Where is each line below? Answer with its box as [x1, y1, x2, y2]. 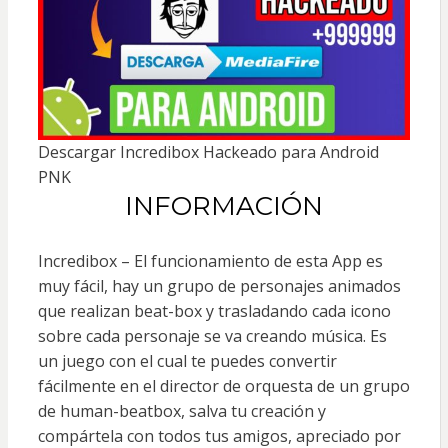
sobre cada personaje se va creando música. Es [37, 324, 387, 347]
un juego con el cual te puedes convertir [37, 349, 337, 372]
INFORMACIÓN [124, 189, 323, 222]
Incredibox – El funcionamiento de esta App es [37, 249, 383, 272]
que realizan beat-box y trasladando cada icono [37, 299, 391, 322]
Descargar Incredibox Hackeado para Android [37, 140, 379, 163]
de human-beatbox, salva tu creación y [37, 399, 326, 422]
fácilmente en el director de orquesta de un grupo [37, 374, 410, 397]
